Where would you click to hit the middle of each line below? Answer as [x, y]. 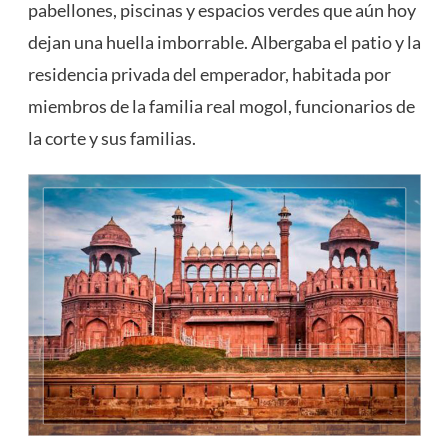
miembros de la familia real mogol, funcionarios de [221, 106]
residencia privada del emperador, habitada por [209, 74]
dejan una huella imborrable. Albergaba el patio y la [224, 42]
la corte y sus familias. [111, 138]
